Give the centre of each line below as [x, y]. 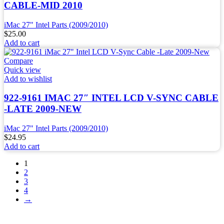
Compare [18, 60]
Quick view [22, 69]
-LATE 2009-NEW [43, 109]
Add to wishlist [28, 78]
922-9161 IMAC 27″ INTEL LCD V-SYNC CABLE [111, 98]
